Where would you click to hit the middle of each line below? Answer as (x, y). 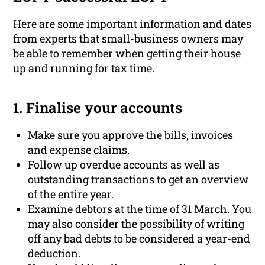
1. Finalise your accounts (98, 108)
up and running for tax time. (84, 68)
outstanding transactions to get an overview (138, 180)
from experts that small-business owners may (128, 39)
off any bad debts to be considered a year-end (139, 239)
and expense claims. (79, 150)
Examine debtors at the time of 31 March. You (140, 209)
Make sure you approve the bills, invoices (131, 135)
